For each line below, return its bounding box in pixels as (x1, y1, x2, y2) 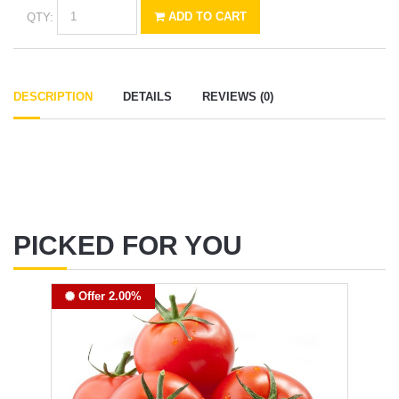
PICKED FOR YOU (13, 230, 242, 260)
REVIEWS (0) (202, 89, 273, 103)
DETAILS (123, 89, 172, 103)
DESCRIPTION (13, 89, 93, 103)
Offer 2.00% (74, 289, 142, 303)
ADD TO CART (165, 10, 247, 24)
